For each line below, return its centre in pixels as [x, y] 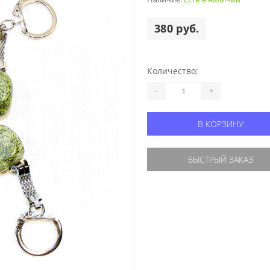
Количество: [173, 71]
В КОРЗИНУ [220, 124]
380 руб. [177, 28]
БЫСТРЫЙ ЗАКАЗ [220, 159]
